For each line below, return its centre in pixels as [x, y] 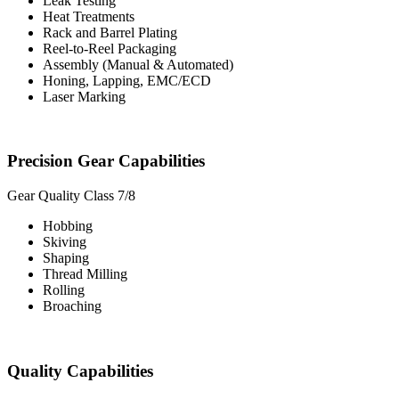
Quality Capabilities [80, 370]
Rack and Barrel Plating [110, 32]
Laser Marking [84, 96]
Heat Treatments [89, 16]
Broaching [72, 306]
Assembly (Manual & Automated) [138, 64]
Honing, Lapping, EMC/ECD [127, 80]
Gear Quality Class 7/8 [71, 196]
